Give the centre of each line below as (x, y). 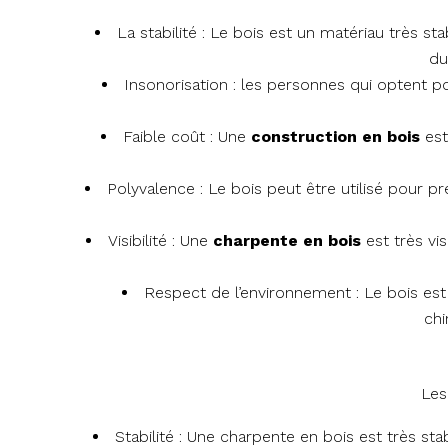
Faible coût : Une (184, 137)
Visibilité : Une (158, 241)
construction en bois (335, 137)
